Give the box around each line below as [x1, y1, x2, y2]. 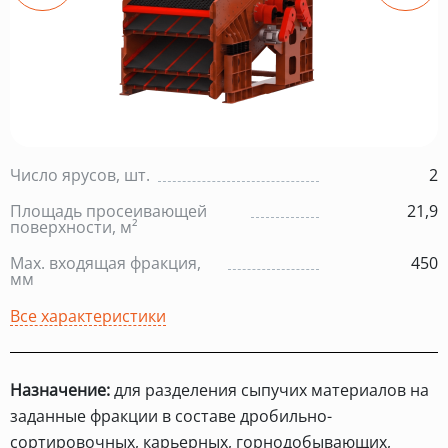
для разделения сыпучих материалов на [110, 379, 429, 401]
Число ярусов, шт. [10, 164, 150, 186]
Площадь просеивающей [10, 200, 207, 222]
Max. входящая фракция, [10, 252, 201, 274]
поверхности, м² [10, 216, 138, 238]
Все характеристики [10, 305, 166, 327]
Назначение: [10, 379, 110, 401]
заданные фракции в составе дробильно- [10, 405, 332, 427]
